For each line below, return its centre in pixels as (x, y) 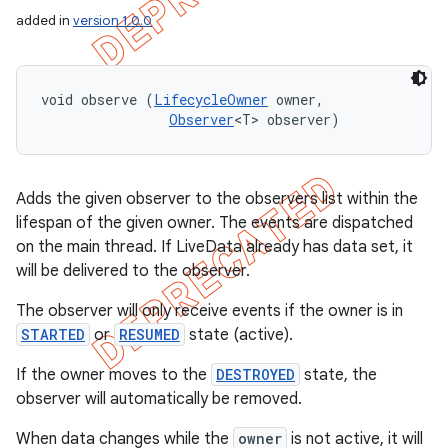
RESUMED (149, 334)
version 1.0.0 (112, 20)
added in (44, 20)
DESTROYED (255, 374)
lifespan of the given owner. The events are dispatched (214, 223)
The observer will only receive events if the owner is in (209, 311)
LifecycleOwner (211, 99)
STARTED (53, 334)
